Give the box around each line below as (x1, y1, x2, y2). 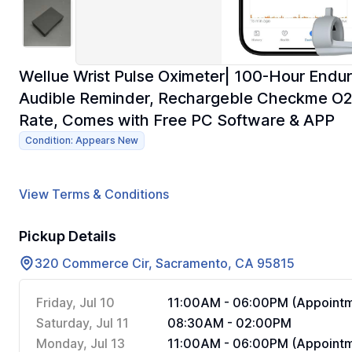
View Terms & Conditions (19, 186, 169, 202)
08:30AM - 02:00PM (167, 315, 291, 331)
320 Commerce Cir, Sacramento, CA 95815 (35, 255, 295, 271)
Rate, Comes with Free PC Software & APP (19, 111, 335, 130)
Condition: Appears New (25, 134, 138, 146)
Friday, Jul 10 (36, 295, 115, 310)
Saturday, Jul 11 (36, 315, 129, 331)
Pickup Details (19, 228, 116, 244)
